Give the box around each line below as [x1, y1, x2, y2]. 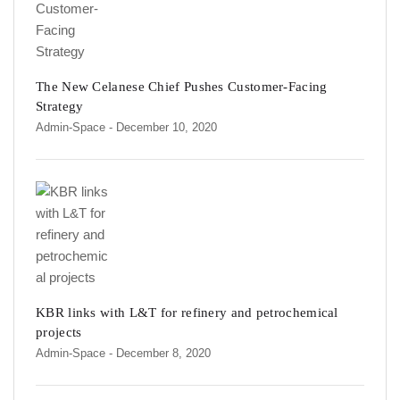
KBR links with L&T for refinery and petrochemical [36, 305, 338, 321]
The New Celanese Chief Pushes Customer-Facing [36, 79, 328, 95]
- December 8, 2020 [109, 346, 211, 361]
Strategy [36, 99, 84, 114]
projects [36, 325, 82, 340]
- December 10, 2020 [109, 121, 217, 135]
